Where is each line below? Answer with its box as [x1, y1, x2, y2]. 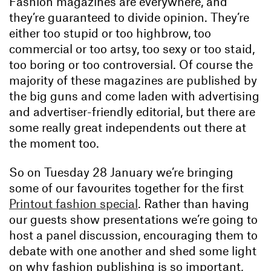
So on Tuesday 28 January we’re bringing [9, 164, 233, 179]
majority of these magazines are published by [9, 72, 257, 87]
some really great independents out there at [9, 119, 246, 134]
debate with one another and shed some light [9, 243, 256, 258]
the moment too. [9, 135, 99, 150]
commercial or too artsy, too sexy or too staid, [9, 41, 255, 56]
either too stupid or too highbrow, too [9, 25, 211, 40]
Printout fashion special [9, 195, 138, 211]
